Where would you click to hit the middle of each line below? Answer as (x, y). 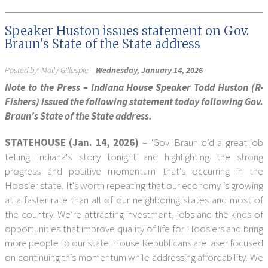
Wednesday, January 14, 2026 (149, 70)
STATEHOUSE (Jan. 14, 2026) (72, 142)
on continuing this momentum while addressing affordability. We (134, 257)
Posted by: (23, 70)
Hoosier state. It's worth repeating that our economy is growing (134, 185)
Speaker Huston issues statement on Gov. (127, 31)
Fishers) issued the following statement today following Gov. (134, 102)
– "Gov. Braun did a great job (201, 142)
